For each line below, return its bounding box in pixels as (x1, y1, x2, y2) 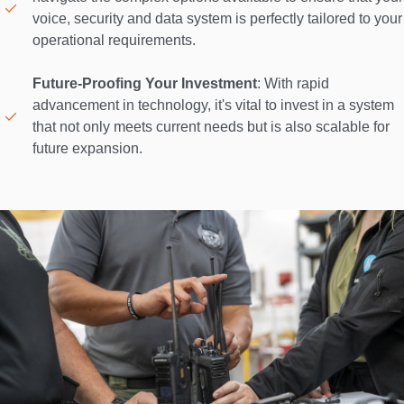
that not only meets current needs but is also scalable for (32, 119, 390, 135)
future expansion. (32, 141, 146, 157)
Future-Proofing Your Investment (32, 76, 257, 92)
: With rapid (257, 76, 329, 92)
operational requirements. (32, 32, 199, 49)
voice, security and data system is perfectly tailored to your (32, 11, 402, 27)
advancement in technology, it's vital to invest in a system (32, 97, 394, 114)
